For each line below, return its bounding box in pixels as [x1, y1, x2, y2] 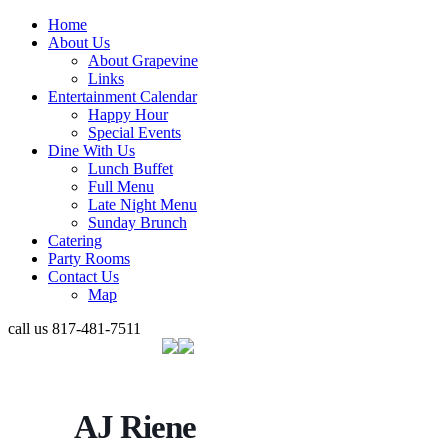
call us [8, 320, 52, 337]
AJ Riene [74, 409, 196, 445]
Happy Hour [88, 106, 168, 123]
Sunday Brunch [88, 214, 187, 231]
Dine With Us [48, 142, 135, 159]
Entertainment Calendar [48, 88, 197, 105]
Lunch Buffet [88, 160, 173, 177]
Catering [48, 232, 102, 249]
